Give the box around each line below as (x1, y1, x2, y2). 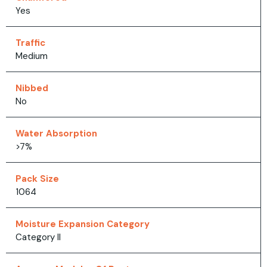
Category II (15, 231, 61, 244)
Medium (15, 50, 48, 63)
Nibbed (15, 82, 48, 95)
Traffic (15, 37, 45, 49)
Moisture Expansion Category (15, 218, 150, 231)
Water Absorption (15, 128, 97, 140)
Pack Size (15, 173, 59, 185)
